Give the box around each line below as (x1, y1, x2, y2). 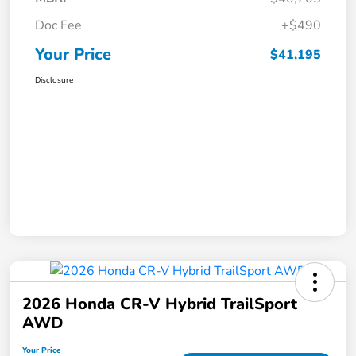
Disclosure (35, 75, 73, 87)
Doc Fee (35, 17, 82, 35)
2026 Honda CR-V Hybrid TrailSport (22, 293, 297, 315)
